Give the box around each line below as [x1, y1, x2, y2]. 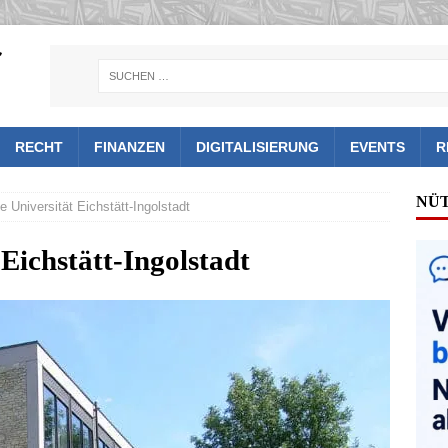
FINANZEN [94, 139, 165, 156]
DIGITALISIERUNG [196, 139, 319, 156]
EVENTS [350, 139, 405, 156]
